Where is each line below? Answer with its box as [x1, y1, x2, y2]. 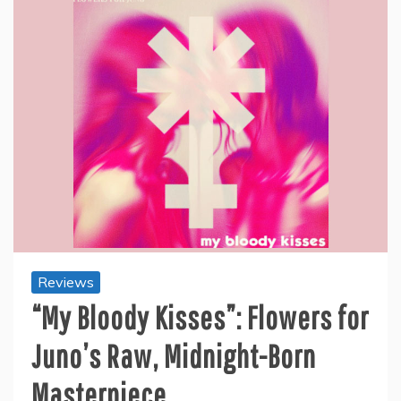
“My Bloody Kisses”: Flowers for [31, 299, 369, 337]
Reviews [38, 273, 94, 292]
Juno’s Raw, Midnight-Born [31, 337, 316, 375]
